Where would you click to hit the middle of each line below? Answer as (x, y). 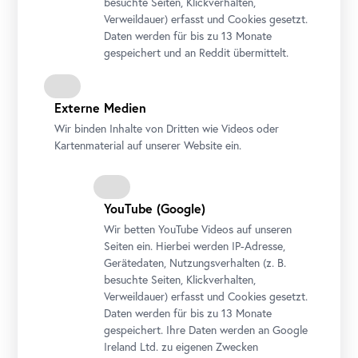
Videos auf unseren (245, 229)
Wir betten (131, 229)
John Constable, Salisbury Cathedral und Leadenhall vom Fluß (167, 43)
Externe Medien (101, 107)
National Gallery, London (109, 80)
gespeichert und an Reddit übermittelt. (197, 53)
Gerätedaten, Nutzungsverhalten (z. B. (195, 263)
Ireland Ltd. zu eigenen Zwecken (181, 347)
